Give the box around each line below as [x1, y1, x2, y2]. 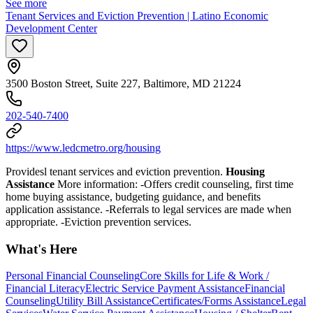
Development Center [6, 22, 97, 34]
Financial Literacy [6, 282, 85, 295]
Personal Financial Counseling [6, 270, 140, 282]
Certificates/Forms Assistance [152, 295, 281, 307]
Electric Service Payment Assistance [85, 282, 245, 295]
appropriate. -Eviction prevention [6, 216, 154, 228]
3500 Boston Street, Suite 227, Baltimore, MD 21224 [6, 78, 241, 89]
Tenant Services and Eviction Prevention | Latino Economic [6, 10, 268, 22]
